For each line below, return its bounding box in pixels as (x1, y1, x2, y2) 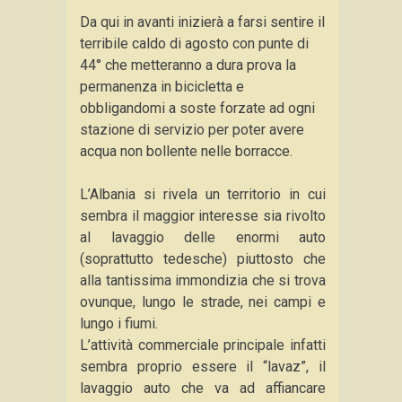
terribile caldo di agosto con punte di (80, 35, 309, 52)
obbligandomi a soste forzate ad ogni (80, 100, 315, 117)
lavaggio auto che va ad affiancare (80, 380, 326, 397)
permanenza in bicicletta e (80, 78, 244, 95)
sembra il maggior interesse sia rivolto (80, 207, 326, 224)
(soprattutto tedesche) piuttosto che (80, 250, 326, 267)
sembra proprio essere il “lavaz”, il (80, 358, 326, 375)
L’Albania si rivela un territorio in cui (80, 186, 326, 203)
